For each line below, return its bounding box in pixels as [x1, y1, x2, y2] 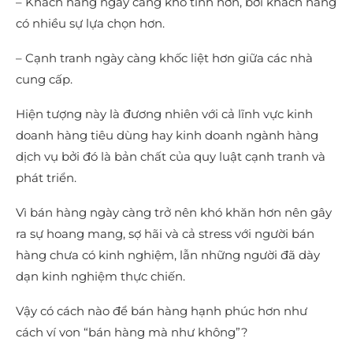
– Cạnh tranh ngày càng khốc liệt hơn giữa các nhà [16, 50, 313, 65]
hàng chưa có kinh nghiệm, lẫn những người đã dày [16, 247, 320, 262]
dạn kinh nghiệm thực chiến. [16, 268, 185, 284]
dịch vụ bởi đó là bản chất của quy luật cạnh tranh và [16, 148, 325, 164]
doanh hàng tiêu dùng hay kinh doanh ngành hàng [16, 127, 318, 143]
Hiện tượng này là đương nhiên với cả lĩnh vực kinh [16, 106, 313, 121]
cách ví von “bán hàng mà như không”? [16, 324, 248, 340]
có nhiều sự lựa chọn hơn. [16, 15, 165, 31]
